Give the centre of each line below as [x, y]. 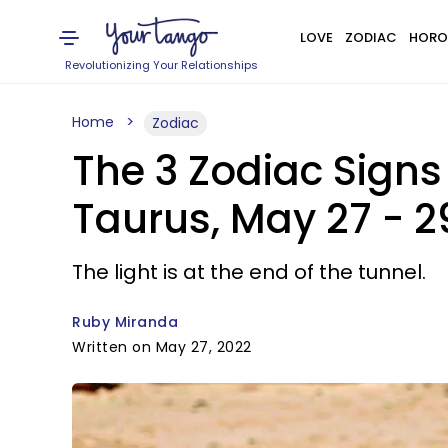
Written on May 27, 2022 [162, 347]
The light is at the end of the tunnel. [249, 272]
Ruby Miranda [125, 322]
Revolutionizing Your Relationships [162, 65]
